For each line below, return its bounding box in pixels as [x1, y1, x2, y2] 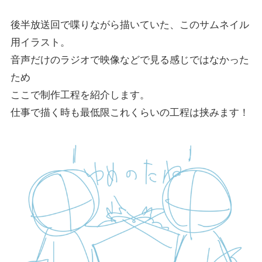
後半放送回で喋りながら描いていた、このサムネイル [10, 19, 249, 31]
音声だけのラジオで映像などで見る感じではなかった [10, 54, 249, 66]
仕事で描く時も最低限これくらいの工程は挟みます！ [10, 107, 249, 119]
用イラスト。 [10, 37, 70, 49]
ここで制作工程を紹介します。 [10, 89, 150, 101]
